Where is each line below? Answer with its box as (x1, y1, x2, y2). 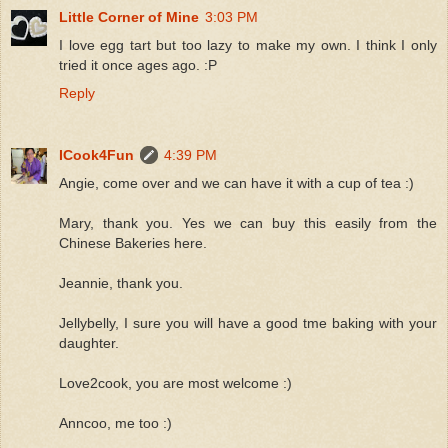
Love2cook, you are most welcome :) (59, 374, 292, 391)
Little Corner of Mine (59, 8, 199, 25)
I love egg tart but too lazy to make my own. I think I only (59, 36, 437, 53)
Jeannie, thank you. (59, 274, 183, 291)
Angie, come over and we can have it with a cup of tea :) (59, 174, 414, 191)
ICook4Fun (59, 146, 134, 163)
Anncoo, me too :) (59, 414, 172, 431)
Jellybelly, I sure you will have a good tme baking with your (59, 314, 437, 331)
